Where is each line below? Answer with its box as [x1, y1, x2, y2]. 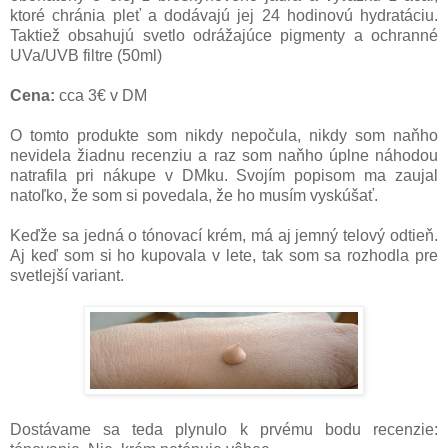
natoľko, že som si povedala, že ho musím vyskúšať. [10, 186, 382, 204]
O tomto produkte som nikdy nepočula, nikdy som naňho [10, 126, 438, 144]
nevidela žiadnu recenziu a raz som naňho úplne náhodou [10, 146, 438, 164]
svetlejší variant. [10, 266, 128, 284]
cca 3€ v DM [59, 86, 147, 104]
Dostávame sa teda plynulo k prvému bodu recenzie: [10, 420, 438, 438]
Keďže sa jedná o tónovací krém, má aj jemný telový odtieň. [10, 226, 438, 244]
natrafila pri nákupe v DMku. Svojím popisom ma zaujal [10, 166, 438, 184]
